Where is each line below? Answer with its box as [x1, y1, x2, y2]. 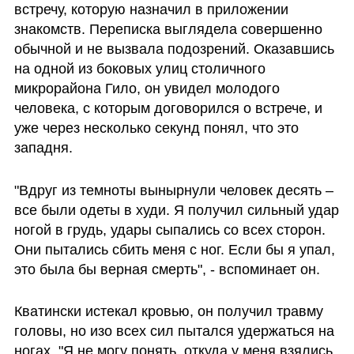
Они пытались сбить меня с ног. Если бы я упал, [13, 241, 335, 258]
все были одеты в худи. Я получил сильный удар [13, 201, 339, 218]
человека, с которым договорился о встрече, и [13, 100, 322, 116]
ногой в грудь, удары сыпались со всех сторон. [13, 221, 326, 238]
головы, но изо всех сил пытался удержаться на [13, 323, 334, 340]
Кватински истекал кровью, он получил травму [13, 303, 323, 320]
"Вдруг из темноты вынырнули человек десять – [13, 182, 333, 198]
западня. [13, 139, 73, 156]
